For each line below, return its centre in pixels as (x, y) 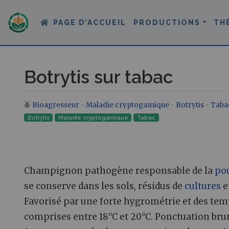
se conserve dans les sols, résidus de (104, 186)
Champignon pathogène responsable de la (119, 170)
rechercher (132, 107)
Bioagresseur (56, 105)
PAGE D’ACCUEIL (90, 22)
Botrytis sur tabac (99, 77)
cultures (203, 186)
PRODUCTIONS (167, 22)
